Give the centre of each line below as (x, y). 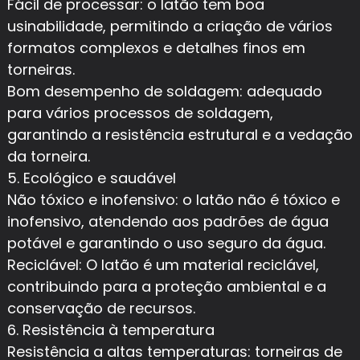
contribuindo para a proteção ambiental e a (166, 286)
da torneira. (48, 156)
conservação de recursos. (101, 308)
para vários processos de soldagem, (140, 112)
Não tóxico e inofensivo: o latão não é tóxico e (173, 199)
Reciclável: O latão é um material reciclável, (163, 264)
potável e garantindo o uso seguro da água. (166, 243)
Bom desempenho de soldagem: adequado (164, 91)
